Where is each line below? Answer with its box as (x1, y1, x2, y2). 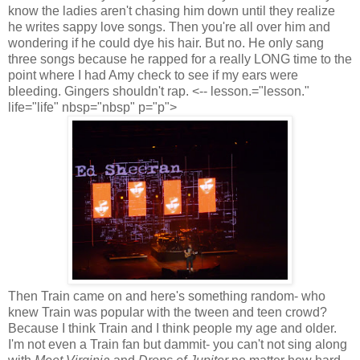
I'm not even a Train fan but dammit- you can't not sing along (8, 337, 347, 351)
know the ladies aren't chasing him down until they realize (8, 3, 335, 18)
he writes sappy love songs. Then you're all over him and (8, 19, 330, 34)
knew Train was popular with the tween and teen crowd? (8, 305, 327, 319)
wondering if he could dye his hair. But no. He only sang (8, 35, 324, 50)
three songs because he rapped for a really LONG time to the (8, 51, 352, 66)
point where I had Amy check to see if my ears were (8, 67, 298, 82)
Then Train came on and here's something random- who (8, 288, 325, 303)
